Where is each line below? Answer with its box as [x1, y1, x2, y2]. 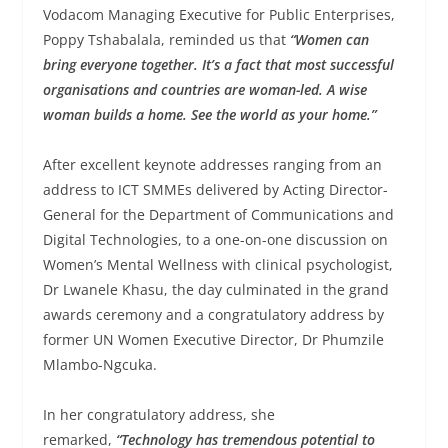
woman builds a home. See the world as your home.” [42, 104, 376, 124]
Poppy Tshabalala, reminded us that [42, 29, 290, 49]
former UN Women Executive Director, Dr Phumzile [42, 329, 384, 349]
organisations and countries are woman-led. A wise [42, 79, 367, 99]
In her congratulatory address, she [42, 404, 275, 424]
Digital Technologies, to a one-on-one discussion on [42, 229, 388, 249]
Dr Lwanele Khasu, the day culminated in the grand [42, 279, 389, 299]
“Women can [289, 29, 369, 49]
